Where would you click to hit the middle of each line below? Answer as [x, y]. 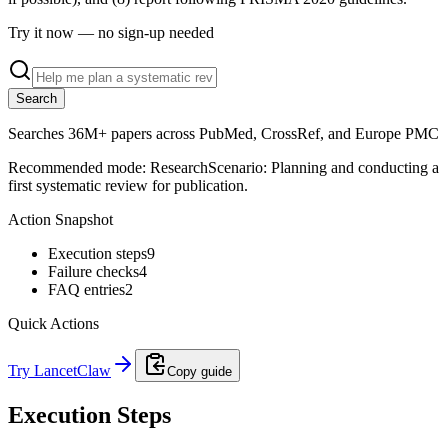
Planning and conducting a [355, 167]
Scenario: [239, 167]
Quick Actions [53, 323]
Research [179, 167]
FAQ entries [86, 289]
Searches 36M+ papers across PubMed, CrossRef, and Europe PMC [223, 133]
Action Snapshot [60, 219]
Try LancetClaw [59, 370]
